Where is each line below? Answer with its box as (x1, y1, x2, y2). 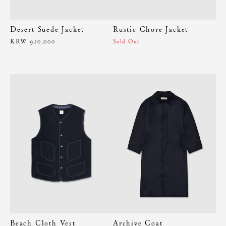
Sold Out (113, 37, 140, 45)
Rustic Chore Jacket (113, 24, 189, 34)
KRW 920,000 (10, 36, 55, 46)
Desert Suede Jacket (10, 24, 85, 34)
